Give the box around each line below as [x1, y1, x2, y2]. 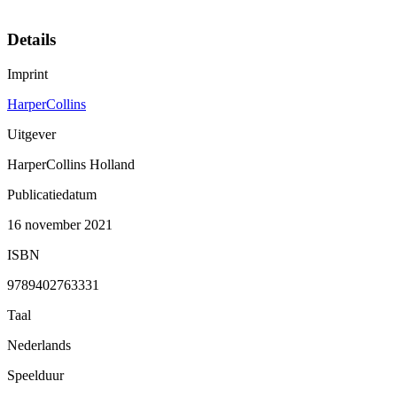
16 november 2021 [7, 216, 113, 232]
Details [7, 29, 56, 49]
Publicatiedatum [7, 186, 97, 202]
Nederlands [7, 337, 71, 353]
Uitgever [7, 126, 56, 142]
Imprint [7, 66, 48, 82]
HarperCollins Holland [7, 156, 135, 172]
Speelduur [7, 367, 64, 383]
